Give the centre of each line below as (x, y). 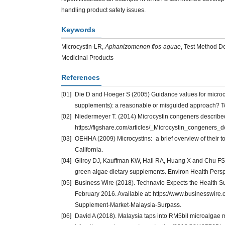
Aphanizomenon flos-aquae (143, 47)
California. (89, 150)
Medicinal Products (87, 58)
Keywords (78, 30)
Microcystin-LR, (83, 47)
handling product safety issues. (103, 10)
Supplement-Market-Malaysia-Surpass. (128, 205)
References (81, 77)
